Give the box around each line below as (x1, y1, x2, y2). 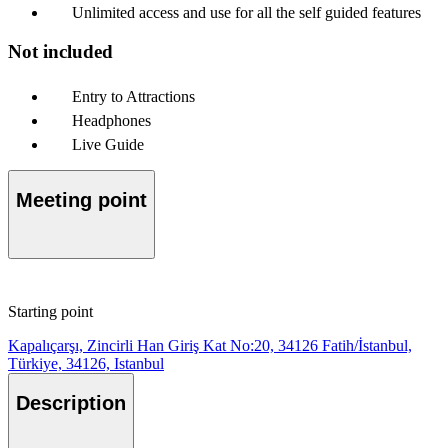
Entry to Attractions (72, 87, 195, 105)
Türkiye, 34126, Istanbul (8, 354, 164, 372)
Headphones (72, 111, 151, 129)
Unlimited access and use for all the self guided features (72, 4, 421, 22)
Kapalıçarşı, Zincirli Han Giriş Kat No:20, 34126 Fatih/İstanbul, (8, 336, 412, 354)
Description (16, 392, 126, 415)
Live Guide (72, 135, 144, 153)
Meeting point (16, 189, 147, 212)
